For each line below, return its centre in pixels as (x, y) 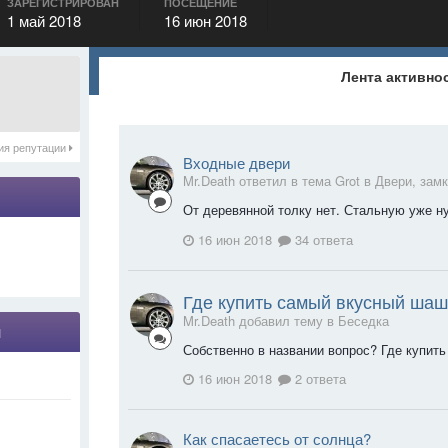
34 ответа (322, 239)
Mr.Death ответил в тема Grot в (279, 180)
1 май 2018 (44, 20)
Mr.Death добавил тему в (260, 320)
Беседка (363, 320)
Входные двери (236, 162)
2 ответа (318, 379)
